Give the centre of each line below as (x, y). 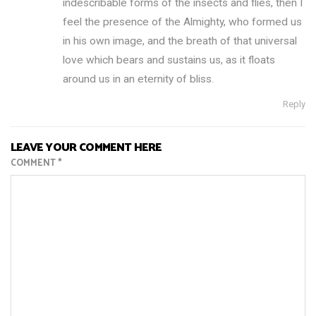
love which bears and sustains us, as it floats (169, 60)
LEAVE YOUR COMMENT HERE (86, 148)
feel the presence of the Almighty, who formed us (183, 22)
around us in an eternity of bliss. (139, 79)
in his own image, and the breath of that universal (180, 41)
